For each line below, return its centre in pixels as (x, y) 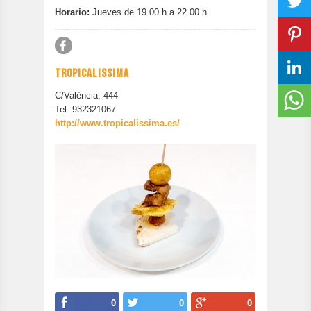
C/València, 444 (86, 95)
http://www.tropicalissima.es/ (117, 123)
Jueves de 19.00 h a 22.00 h (148, 12)
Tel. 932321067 (85, 109)
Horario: (72, 12)
